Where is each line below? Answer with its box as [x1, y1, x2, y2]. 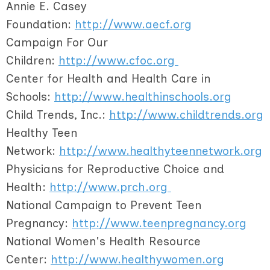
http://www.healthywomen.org [51, 252, 224, 266]
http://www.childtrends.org [109, 107, 263, 122]
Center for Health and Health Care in [6, 71, 210, 86]
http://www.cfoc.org [58, 53, 178, 67]
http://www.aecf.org [75, 17, 192, 31]
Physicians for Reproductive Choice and [6, 162, 224, 176]
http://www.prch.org [49, 180, 171, 194]
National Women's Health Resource [6, 234, 201, 248]
